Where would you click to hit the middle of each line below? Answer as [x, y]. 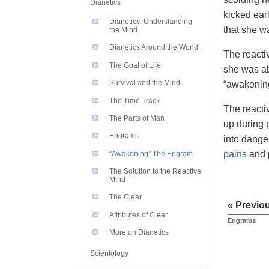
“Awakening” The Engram [151, 153]
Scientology [109, 253]
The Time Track [134, 101]
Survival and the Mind [145, 83]
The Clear [125, 197]
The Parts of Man [137, 118]
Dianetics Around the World [154, 48]
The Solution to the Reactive [155, 171]
